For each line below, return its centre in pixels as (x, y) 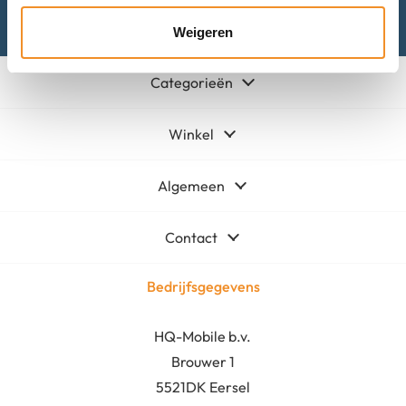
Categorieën (191, 82)
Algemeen (192, 185)
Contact (192, 237)
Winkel (192, 134)
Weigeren (203, 32)
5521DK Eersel (203, 387)
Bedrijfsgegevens (203, 286)
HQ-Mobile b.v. (203, 336)
